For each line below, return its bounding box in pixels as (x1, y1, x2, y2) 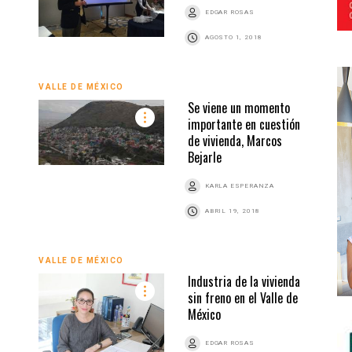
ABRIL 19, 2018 (205, 207, 261, 214)
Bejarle (188, 147, 222, 167)
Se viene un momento (188, 97, 290, 117)
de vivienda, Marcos (188, 130, 282, 150)
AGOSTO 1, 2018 (205, 33, 263, 41)
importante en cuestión (188, 114, 300, 134)
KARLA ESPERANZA (205, 181, 274, 189)
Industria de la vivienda (188, 271, 300, 291)
